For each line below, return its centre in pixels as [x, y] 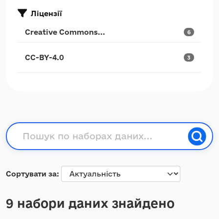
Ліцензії [46, 13]
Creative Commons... [65, 32]
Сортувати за [31, 174]
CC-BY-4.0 [44, 57]
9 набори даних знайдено [90, 203]
